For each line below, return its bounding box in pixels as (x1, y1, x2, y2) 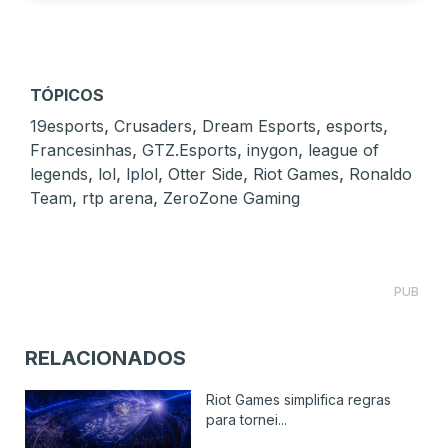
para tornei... (205, 411, 287, 429)
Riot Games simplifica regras (205, 391, 391, 409)
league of (308, 140, 379, 161)
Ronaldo (349, 164, 412, 185)
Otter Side (168, 164, 243, 185)
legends (30, 164, 88, 185)
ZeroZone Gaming (163, 188, 300, 209)
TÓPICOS (30, 85, 104, 106)
